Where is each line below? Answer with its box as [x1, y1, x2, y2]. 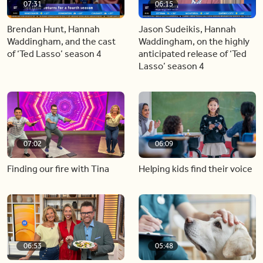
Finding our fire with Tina [7, 163, 109, 174]
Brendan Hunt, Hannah [7, 23, 100, 35]
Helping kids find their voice [139, 163, 252, 174]
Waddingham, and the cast [7, 36, 116, 47]
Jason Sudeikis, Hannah [139, 23, 236, 35]
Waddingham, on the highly [139, 36, 249, 47]
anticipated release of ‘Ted [139, 48, 247, 59]
